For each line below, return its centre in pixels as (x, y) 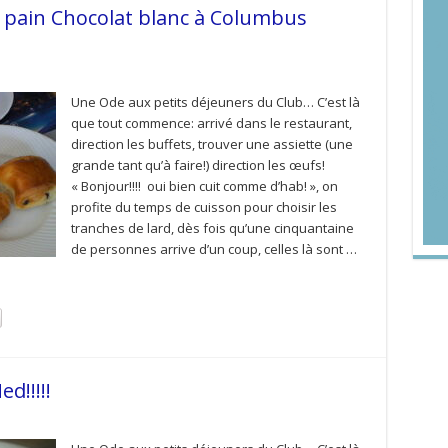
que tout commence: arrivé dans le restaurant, (211, 123)
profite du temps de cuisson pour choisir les (203, 207)
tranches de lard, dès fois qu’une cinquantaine (212, 228)
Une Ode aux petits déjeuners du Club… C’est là (215, 102)
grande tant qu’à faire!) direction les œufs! (197, 165)
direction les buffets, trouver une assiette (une (211, 144)
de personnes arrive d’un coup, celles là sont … (213, 249)
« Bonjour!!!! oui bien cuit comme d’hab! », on (204, 186)
